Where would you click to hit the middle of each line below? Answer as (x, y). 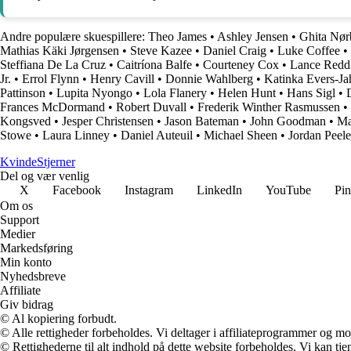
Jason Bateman (202, 121)
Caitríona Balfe (154, 64)
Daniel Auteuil (157, 135)
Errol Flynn (51, 78)
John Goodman (288, 121)
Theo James (177, 36)
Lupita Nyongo (94, 92)
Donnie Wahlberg (209, 78)
